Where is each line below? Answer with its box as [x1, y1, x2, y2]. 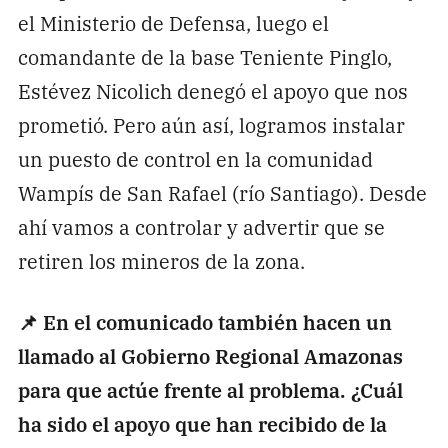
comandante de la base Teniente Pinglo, [17, 42, 392, 72]
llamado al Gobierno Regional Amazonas [17, 340, 403, 370]
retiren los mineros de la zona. [17, 246, 305, 276]
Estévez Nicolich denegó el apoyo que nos [17, 76, 408, 106]
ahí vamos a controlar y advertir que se [17, 212, 385, 242]
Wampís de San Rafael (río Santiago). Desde [17, 178, 427, 208]
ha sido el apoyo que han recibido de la [17, 408, 387, 438]
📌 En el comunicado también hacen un [17, 306, 392, 336]
